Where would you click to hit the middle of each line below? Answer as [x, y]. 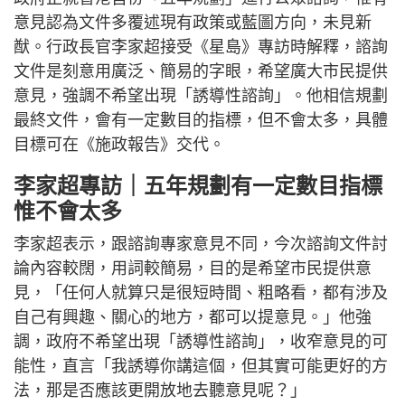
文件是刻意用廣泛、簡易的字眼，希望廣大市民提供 [201, 72]
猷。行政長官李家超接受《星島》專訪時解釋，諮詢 [201, 47]
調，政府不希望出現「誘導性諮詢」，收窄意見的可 [201, 342]
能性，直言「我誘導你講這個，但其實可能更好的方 [201, 367]
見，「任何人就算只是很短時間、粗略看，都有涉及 [201, 293]
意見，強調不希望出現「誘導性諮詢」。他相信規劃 [201, 96]
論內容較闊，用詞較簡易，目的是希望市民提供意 [193, 269]
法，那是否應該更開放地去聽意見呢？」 [160, 391]
